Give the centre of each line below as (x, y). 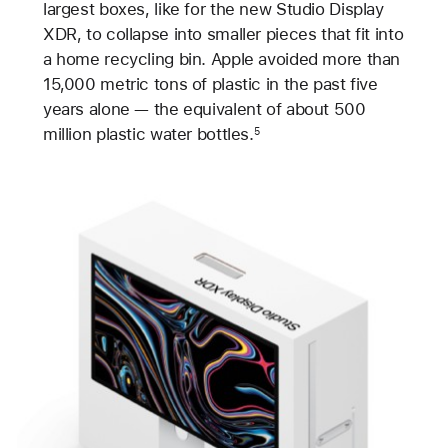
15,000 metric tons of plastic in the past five (210, 83)
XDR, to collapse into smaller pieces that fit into (223, 33)
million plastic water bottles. (148, 133)
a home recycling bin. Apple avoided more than (221, 58)
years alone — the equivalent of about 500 (204, 108)
